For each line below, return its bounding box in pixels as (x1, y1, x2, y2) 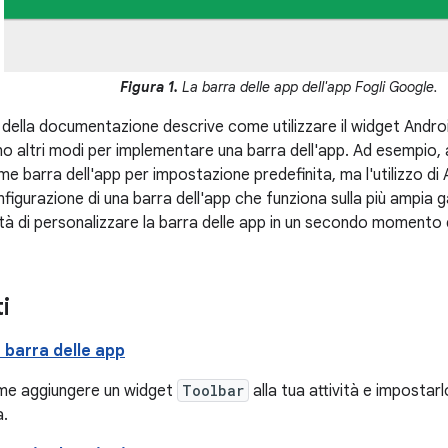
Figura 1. (119, 77, 178, 96)
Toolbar (182, 380, 244, 400)
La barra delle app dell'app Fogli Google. (177, 77, 438, 96)
